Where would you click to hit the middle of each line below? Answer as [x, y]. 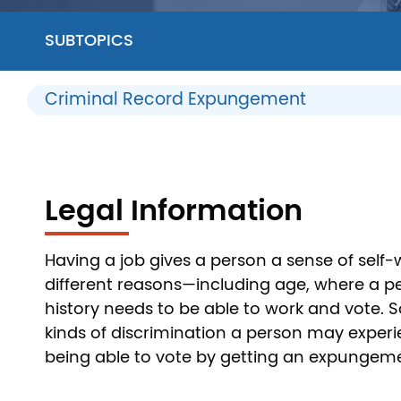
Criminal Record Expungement [175, 99]
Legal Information [174, 211]
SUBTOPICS [89, 41]
